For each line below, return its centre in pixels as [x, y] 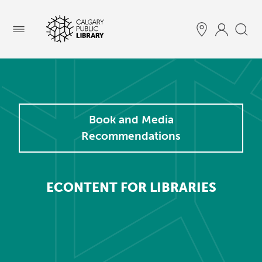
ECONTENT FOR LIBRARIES [131, 187]
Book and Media [131, 120]
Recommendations [131, 136]
